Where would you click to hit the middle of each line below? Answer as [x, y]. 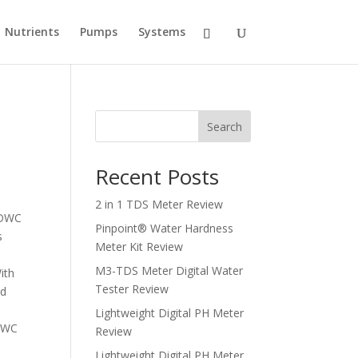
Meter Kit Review [139, 247]
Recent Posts [157, 177]
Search [224, 126]
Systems [161, 32]
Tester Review [132, 289]
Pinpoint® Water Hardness [165, 228]
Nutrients [32, 32]
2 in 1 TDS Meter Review [159, 204]
